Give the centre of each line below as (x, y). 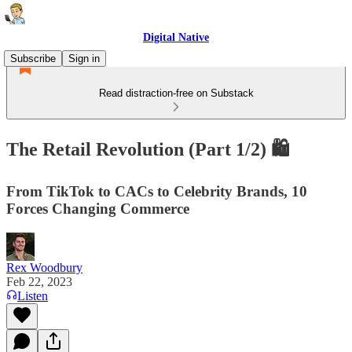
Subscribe (33, 59)
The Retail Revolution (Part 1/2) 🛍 (148, 149)
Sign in (84, 59)
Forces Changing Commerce (98, 208)
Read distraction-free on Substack (176, 93)
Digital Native (176, 37)
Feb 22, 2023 (39, 281)
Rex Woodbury (44, 267)
